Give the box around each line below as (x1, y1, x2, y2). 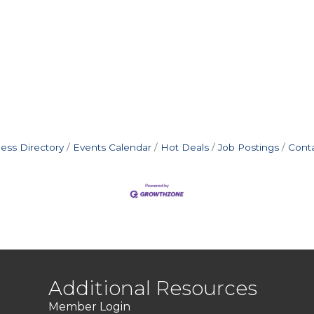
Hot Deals (161, 142, 209, 153)
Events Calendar (73, 142, 151, 153)
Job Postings (218, 142, 279, 153)
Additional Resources (48, 276, 258, 301)
